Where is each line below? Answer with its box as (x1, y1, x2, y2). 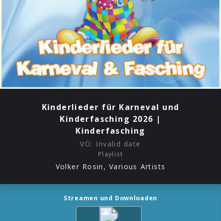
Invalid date (96, 139, 141, 149)
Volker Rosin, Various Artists (55, 161, 166, 171)
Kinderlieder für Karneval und (41, 102, 180, 113)
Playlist (98, 150, 123, 159)
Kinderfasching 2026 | (60, 113, 161, 125)
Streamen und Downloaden (64, 193, 157, 202)
